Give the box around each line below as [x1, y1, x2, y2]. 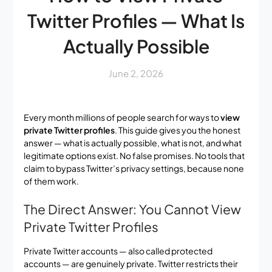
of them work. [23, 175, 79, 186]
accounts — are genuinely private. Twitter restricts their [23, 257, 238, 269]
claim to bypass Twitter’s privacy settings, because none [23, 162, 244, 174]
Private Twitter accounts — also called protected [23, 245, 212, 256]
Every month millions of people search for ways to [23, 111, 220, 123]
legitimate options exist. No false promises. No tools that [23, 149, 245, 161]
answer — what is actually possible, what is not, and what [23, 137, 242, 148]
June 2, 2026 [109, 67, 163, 79]
